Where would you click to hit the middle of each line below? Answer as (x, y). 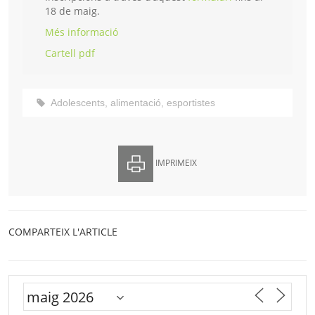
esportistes (191, 103)
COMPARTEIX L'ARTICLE (63, 232)
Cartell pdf (70, 53)
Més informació (82, 32)
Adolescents (78, 103)
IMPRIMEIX (175, 163)
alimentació (136, 103)
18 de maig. (72, 11)
